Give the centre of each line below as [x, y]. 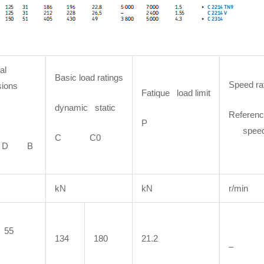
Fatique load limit [176, 93]
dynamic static [85, 108]
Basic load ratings [89, 78]
